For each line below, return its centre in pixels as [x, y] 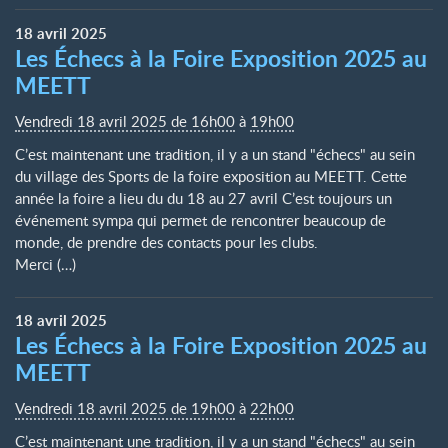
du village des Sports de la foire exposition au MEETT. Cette [211, 176]
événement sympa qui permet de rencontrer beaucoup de [200, 220]
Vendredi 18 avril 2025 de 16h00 [125, 120]
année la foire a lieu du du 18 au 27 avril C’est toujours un [203, 198]
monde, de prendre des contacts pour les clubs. [166, 242]
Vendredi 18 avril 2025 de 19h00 [125, 408]
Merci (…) [45, 264]
